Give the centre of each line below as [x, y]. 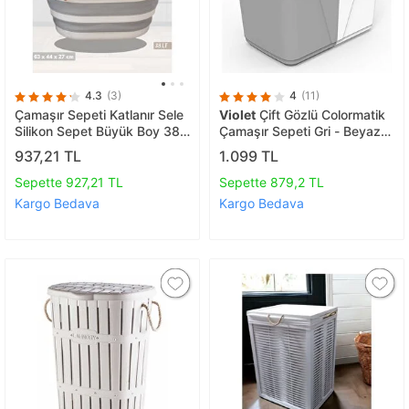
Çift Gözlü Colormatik [320, 115]
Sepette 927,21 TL [69, 182]
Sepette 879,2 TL [272, 182]
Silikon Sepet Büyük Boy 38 [97, 131]
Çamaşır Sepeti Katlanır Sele [99, 115]
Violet [237, 115]
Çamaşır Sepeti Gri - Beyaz [300, 131]
